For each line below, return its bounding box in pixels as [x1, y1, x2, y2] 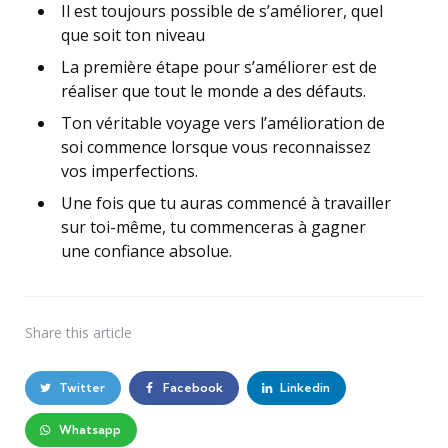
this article [66, 323, 132, 342]
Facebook [162, 380, 223, 395]
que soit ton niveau [61, 24, 209, 46]
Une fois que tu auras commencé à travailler [61, 192, 391, 214]
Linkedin [280, 380, 331, 395]
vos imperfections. [61, 160, 198, 182]
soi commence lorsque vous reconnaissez [61, 136, 371, 158]
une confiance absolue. [61, 240, 232, 262]
